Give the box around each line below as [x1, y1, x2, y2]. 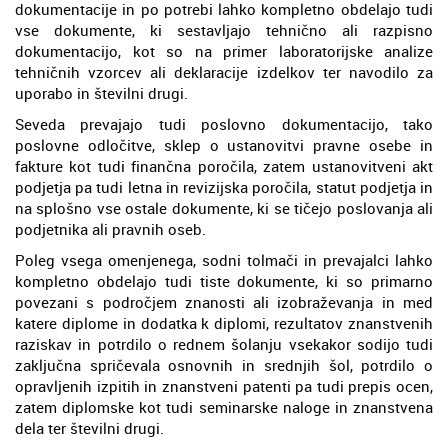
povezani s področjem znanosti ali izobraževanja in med [15, 291, 433, 312]
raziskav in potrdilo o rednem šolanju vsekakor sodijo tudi [15, 333, 433, 354]
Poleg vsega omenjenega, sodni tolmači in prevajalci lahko [15, 249, 433, 270]
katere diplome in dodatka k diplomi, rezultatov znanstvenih [15, 312, 433, 333]
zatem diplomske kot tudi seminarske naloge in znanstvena [15, 396, 433, 417]
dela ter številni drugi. [15, 417, 164, 438]
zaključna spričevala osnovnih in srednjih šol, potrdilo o [15, 354, 433, 375]
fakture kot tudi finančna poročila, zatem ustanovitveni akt [15, 155, 433, 176]
